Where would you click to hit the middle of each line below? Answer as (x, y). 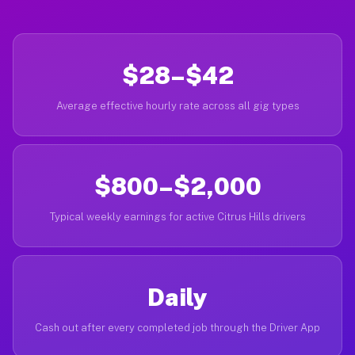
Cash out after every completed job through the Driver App (177, 328)
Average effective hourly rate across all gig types (177, 106)
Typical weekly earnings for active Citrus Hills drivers (177, 217)
